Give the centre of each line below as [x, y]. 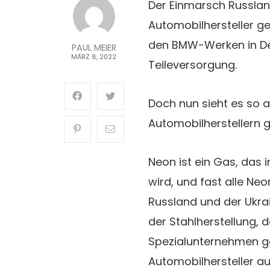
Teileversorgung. [192, 64]
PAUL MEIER [94, 47]
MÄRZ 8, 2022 [94, 57]
